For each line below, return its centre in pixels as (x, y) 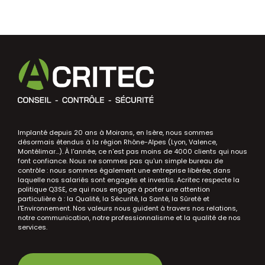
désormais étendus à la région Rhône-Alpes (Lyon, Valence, (117, 142)
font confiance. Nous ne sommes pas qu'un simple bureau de (120, 161)
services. (33, 227)
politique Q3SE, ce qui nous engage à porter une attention (114, 189)
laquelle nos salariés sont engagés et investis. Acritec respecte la (129, 180)
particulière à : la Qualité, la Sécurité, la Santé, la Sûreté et (114, 198)
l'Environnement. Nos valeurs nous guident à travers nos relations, (127, 208)
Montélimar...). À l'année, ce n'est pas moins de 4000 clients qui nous (132, 151)
